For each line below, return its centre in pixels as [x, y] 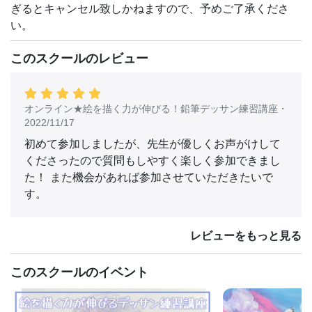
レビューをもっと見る [246, 237]
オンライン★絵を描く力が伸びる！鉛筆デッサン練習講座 [151, 110]
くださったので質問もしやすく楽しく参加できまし [153, 162]
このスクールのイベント [79, 273]
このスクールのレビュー [79, 60]
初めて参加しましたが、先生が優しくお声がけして [153, 145]
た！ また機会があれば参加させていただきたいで [149, 179]
